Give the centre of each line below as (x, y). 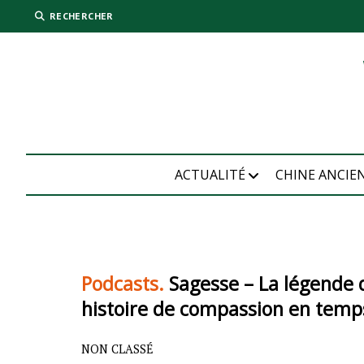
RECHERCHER (82, 16)
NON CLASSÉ (118, 349)
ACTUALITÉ (210, 175)
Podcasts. (123, 284)
